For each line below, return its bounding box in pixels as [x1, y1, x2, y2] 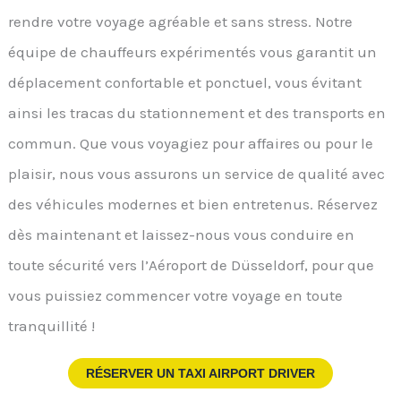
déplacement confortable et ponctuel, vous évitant [8, 73, 363, 92]
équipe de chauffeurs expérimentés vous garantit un [8, 43, 378, 62]
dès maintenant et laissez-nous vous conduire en [8, 226, 355, 244]
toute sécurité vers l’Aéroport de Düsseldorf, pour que [8, 256, 375, 275]
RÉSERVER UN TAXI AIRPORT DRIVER [86, 365, 315, 380]
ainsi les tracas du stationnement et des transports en [8, 104, 387, 123]
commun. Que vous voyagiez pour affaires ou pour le [8, 134, 374, 153]
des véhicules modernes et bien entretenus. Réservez [8, 195, 379, 214]
